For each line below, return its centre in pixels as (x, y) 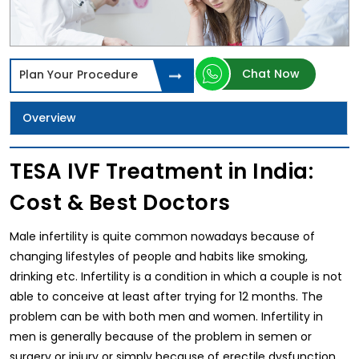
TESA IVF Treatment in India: (161, 172)
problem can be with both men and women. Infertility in (166, 317)
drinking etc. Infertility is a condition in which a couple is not (176, 277)
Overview (49, 118)
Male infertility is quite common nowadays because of (162, 237)
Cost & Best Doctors (120, 203)
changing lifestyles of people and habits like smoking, (159, 257)
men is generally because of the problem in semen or (161, 337)
